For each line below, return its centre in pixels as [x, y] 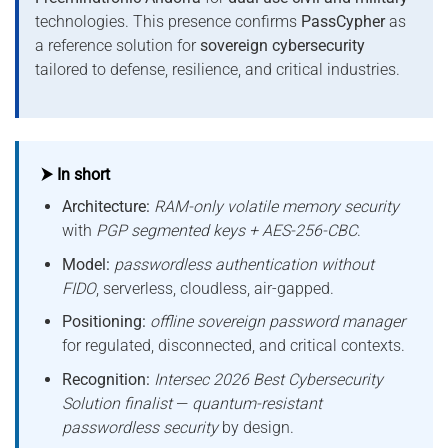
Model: [86, 264]
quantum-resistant [257, 403]
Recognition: [106, 379]
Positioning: [104, 322]
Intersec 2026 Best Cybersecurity [269, 379]
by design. [256, 427]
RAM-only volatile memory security [277, 207]
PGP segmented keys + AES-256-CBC [227, 231]
